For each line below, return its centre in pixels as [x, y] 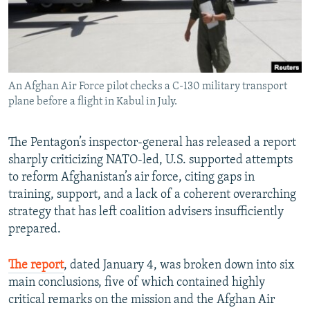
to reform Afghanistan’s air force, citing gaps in [131, 178]
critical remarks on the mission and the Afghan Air [142, 300]
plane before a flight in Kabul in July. [93, 102]
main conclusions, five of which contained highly [137, 283]
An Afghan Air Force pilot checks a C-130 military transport [148, 87]
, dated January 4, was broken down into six [179, 266]
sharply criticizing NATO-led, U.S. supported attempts [151, 161]
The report [36, 266]
